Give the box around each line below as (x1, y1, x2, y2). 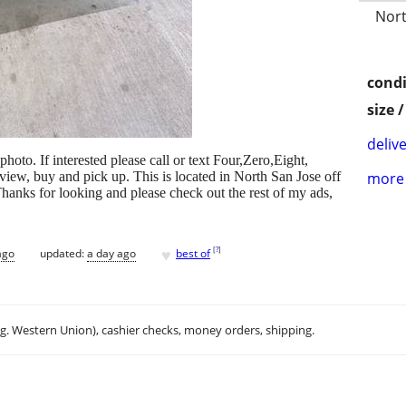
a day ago (87, 245, 136, 261)
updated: (40, 245, 87, 261)
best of (176, 245, 210, 261)
